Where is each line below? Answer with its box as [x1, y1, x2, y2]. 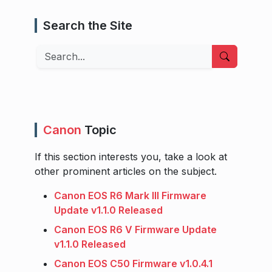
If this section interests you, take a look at [35, 150, 227, 163]
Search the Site [43, 18, 132, 33]
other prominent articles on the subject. [35, 165, 217, 177]
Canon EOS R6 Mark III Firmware [54, 189, 206, 202]
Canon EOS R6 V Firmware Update [54, 223, 217, 236]
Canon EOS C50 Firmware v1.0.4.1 [54, 257, 212, 270]
